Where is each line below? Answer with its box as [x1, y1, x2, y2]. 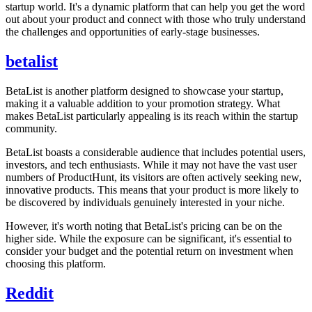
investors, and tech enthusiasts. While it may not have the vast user [6, 158, 297, 171]
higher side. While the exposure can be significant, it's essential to [6, 232, 292, 244]
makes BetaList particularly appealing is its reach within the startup [6, 109, 298, 122]
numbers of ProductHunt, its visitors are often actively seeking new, [6, 171, 302, 183]
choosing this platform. [6, 257, 106, 270]
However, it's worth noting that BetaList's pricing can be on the [6, 219, 282, 232]
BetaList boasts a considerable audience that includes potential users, [6, 146, 306, 158]
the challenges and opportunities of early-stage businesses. [6, 25, 260, 38]
